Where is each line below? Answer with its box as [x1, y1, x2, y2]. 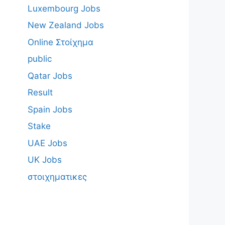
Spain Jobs [27, 104, 72, 115]
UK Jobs [27, 155, 62, 165]
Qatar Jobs [27, 70, 72, 81]
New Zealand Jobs [27, 20, 104, 30]
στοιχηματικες [27, 171, 87, 182]
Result [27, 87, 53, 97]
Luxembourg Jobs [27, 3, 100, 14]
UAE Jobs [27, 138, 67, 148]
